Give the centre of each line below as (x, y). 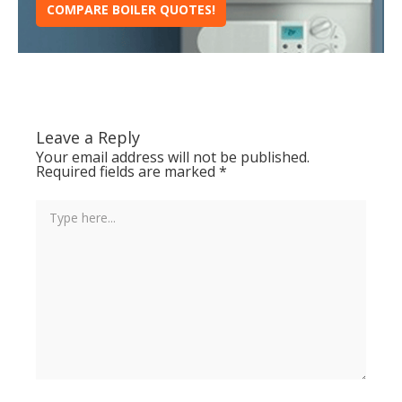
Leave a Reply (88, 137)
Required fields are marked (127, 171)
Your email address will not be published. (173, 157)
